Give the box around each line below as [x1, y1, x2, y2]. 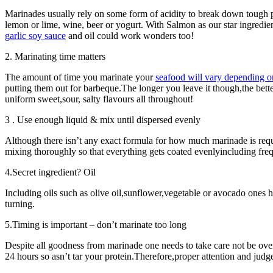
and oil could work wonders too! [66, 30, 194, 41]
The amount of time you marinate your [5, 71, 155, 82]
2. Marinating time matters [5, 51, 105, 62]
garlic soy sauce [5, 30, 66, 41]
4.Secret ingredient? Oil [5, 166, 96, 177]
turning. [5, 198, 35, 209]
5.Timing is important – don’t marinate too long [5, 219, 186, 230]
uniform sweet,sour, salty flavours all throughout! [5, 93, 193, 104]
